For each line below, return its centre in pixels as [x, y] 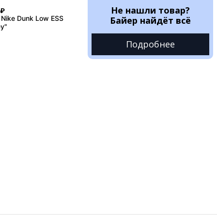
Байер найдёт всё [150, 20]
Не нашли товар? [150, 10]
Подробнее [150, 44]
